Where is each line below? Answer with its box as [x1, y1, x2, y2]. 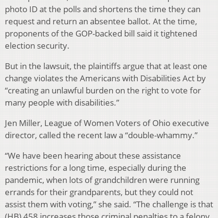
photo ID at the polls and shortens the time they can [5, 3, 200, 15]
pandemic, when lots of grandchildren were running [5, 174, 200, 186]
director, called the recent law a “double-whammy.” [5, 129, 198, 141]
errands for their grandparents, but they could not [5, 186, 193, 198]
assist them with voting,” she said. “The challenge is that [5, 199, 213, 210]
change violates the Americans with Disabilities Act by [5, 73, 206, 84]
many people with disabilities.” [5, 97, 119, 109]
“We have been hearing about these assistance [5, 150, 181, 162]
